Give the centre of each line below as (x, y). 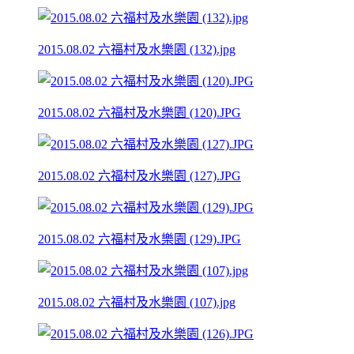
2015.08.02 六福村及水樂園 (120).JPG (139, 112)
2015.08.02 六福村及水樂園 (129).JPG (139, 239)
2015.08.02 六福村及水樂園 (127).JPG (139, 175)
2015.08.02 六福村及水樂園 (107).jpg (137, 302)
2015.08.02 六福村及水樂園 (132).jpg (137, 49)
